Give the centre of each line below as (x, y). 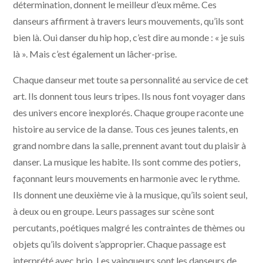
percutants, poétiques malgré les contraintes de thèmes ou (129, 227)
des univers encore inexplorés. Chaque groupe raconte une (129, 112)
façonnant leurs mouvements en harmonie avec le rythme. (127, 178)
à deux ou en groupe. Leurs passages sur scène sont (114, 211)
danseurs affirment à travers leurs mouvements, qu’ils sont (129, 21)
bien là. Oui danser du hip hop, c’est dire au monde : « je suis (129, 37)
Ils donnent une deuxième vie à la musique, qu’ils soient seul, (130, 195)
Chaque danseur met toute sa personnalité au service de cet (131, 80)
